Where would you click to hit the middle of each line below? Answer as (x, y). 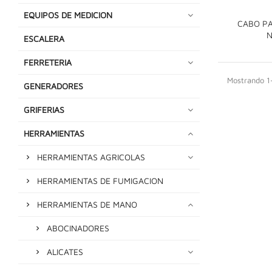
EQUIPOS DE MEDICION (68, 15)
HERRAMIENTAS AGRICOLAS (91, 157)
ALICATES (65, 251)
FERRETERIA (48, 62)
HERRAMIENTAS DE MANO (87, 204)
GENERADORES (53, 86)
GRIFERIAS (44, 109)
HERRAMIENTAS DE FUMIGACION (100, 180)
